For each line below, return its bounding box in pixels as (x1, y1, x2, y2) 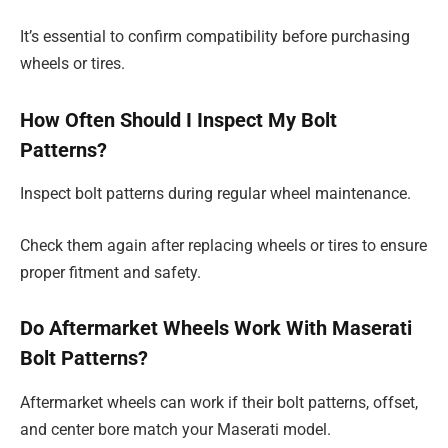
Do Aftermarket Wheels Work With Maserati (20, 316, 412, 341)
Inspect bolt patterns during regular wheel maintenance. (20, 184, 411, 204)
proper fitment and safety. (20, 262, 201, 282)
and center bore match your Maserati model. (20, 419, 331, 439)
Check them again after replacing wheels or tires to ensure (20, 235, 427, 255)
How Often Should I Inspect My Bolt (20, 107, 337, 132)
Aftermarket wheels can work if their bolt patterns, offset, (20, 392, 418, 412)
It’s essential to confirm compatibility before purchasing (20, 27, 410, 47)
